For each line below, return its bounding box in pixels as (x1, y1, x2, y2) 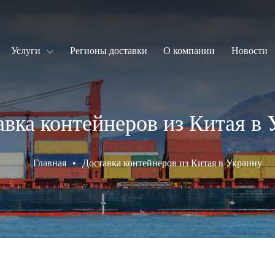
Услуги (11, 45, 41, 56)
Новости (231, 45, 268, 56)
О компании (163, 45, 215, 56)
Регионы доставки (69, 45, 147, 56)
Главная (33, 157, 66, 168)
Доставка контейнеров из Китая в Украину (82, 157, 262, 168)
